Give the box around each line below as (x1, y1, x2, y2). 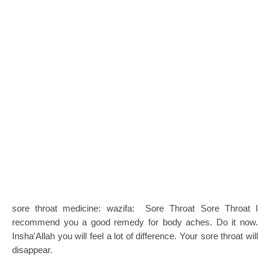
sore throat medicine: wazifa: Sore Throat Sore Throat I (12, 203, 258, 213)
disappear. (12, 245, 52, 255)
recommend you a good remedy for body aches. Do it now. (12, 217, 258, 227)
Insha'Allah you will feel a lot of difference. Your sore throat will (12, 231, 258, 241)
